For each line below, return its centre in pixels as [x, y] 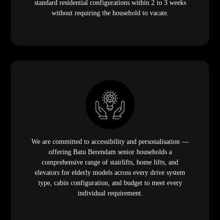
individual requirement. [110, 193]
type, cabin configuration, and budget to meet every [110, 183]
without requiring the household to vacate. [110, 13]
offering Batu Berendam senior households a [110, 152]
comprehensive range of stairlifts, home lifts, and [110, 163]
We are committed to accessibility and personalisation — [110, 142]
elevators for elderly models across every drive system [110, 173]
